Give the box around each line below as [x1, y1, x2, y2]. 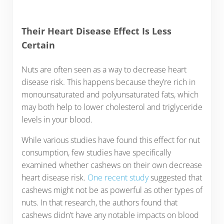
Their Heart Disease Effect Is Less [21, 24, 171, 37]
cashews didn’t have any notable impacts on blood [21, 209, 199, 221]
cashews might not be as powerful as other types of [21, 184, 202, 196]
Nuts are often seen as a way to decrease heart [21, 64, 186, 75]
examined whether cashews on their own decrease [21, 159, 202, 171]
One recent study [87, 172, 148, 183]
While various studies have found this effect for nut [21, 134, 200, 146]
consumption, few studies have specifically [21, 147, 171, 158]
